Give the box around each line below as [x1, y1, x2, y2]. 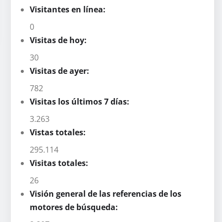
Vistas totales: [30, 126, 88, 138]
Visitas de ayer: [30, 65, 91, 76]
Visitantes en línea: [30, 3, 108, 15]
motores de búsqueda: [30, 201, 120, 213]
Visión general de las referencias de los [30, 188, 181, 199]
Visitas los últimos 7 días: [30, 96, 131, 107]
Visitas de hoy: [30, 34, 89, 46]
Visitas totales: [30, 157, 90, 168]
